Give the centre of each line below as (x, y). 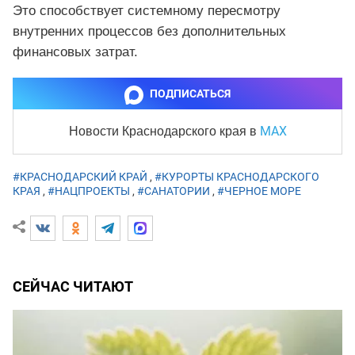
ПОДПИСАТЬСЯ (190, 94)
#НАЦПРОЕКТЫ (89, 191)
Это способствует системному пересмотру (147, 11)
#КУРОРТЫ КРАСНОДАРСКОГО (237, 177)
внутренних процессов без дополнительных (149, 32)
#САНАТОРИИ (174, 191)
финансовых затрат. (75, 52)
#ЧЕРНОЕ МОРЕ (259, 191)
